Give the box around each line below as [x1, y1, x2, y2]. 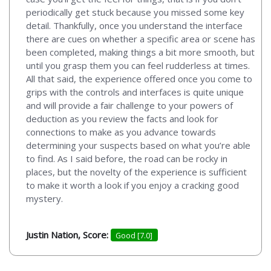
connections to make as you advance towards [26, 125, 216, 138]
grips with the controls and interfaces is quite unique [26, 85, 244, 98]
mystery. [26, 192, 63, 204]
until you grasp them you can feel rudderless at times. [26, 59, 250, 71]
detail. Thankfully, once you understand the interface [26, 19, 243, 31]
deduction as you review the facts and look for [26, 112, 218, 125]
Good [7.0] [116, 229, 153, 241]
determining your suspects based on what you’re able [26, 139, 250, 151]
